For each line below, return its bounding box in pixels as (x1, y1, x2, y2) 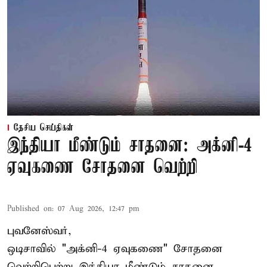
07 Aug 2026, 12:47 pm (58, 203, 139, 214)
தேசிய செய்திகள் (14, 122, 73, 133)
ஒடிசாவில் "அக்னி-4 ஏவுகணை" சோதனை (7, 241, 222, 256)
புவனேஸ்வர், (7, 223, 72, 238)
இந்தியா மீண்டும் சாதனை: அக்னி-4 (7, 135, 252, 157)
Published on (7, 203, 52, 214)
